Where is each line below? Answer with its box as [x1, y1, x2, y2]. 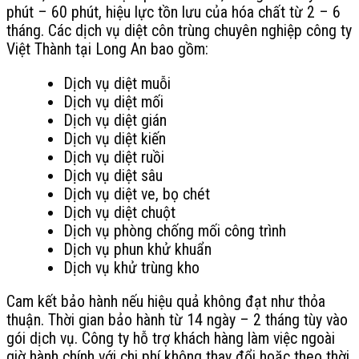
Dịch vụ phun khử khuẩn [63, 240, 212, 259]
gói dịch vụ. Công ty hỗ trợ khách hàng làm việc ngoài [6, 329, 335, 349]
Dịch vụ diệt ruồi [63, 147, 164, 167]
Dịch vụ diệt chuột [63, 203, 175, 222]
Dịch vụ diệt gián [63, 111, 167, 130]
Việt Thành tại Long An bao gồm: [6, 39, 208, 58]
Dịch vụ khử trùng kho [63, 258, 200, 277]
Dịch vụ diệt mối [63, 92, 163, 111]
